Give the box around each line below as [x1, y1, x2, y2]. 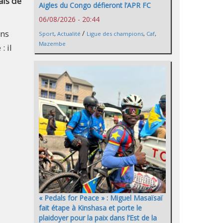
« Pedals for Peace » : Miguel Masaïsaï [39, 193, 163, 203]
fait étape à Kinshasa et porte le [39, 203, 142, 213]
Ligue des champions [87, 30, 143, 38]
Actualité [57, 30, 81, 38]
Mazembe [39, 40, 66, 48]
